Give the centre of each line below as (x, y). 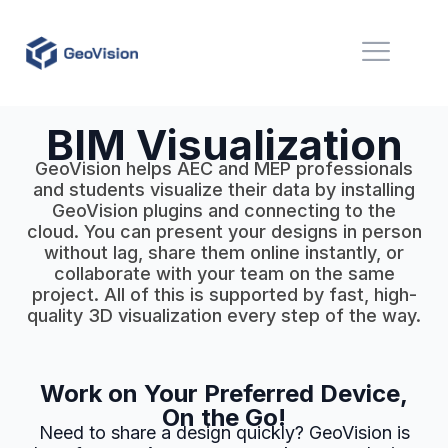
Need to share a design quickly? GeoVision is (224, 433)
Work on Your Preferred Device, (224, 394)
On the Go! (224, 418)
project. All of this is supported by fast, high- (224, 294)
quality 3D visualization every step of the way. (224, 315)
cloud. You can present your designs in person (224, 231)
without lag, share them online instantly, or (224, 252)
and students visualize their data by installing (224, 189)
